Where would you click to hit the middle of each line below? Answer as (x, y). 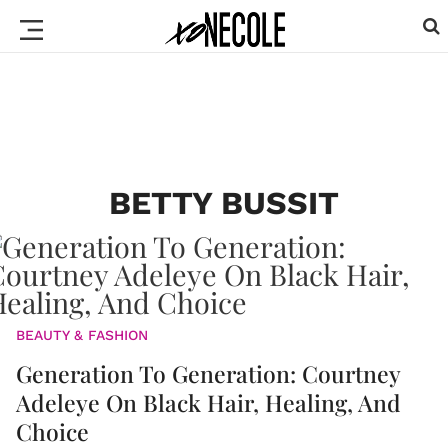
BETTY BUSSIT (224, 203)
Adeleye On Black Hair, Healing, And (208, 402)
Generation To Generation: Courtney (208, 373)
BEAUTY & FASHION (82, 335)
